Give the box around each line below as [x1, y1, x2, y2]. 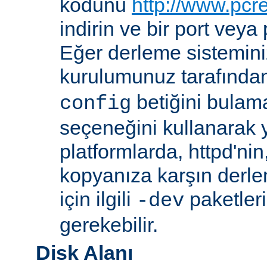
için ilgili [60, 188, 136, 211]
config [60, 92, 131, 116]
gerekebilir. [60, 213, 158, 237]
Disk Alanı [36, 241, 133, 265]
